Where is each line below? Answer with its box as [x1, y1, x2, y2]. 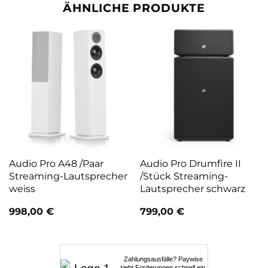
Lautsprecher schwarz [139, 182, 245, 195]
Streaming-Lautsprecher [8, 170, 127, 182]
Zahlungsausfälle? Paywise [124, 255, 203, 263]
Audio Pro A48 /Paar [8, 157, 103, 170]
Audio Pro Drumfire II [139, 157, 241, 170]
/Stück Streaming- [139, 170, 228, 182]
